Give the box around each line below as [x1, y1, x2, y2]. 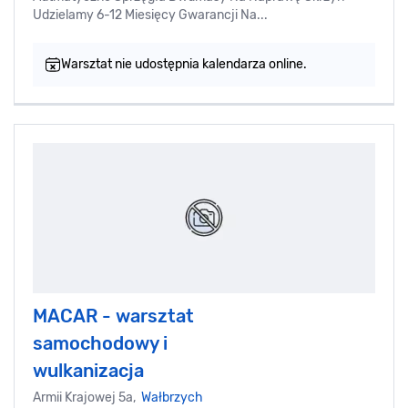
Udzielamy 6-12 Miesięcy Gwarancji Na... [33, 6, 268, 23]
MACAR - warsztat [33, 304, 194, 327]
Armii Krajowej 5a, [33, 389, 141, 405]
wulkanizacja [33, 359, 144, 382]
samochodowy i [33, 331, 168, 354]
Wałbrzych [141, 389, 203, 405]
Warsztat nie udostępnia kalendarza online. [61, 56, 307, 72]
